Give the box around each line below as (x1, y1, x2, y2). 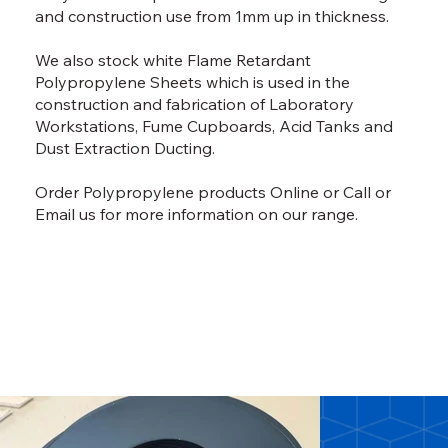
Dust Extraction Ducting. (35, 138, 216, 159)
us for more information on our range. (75, 204, 359, 225)
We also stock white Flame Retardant (35, 50, 312, 71)
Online (270, 182, 320, 203)
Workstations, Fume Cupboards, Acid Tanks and (35, 116, 394, 137)
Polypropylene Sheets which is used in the (35, 72, 351, 93)
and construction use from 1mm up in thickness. (35, 6, 390, 27)
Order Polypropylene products (35, 182, 271, 203)
